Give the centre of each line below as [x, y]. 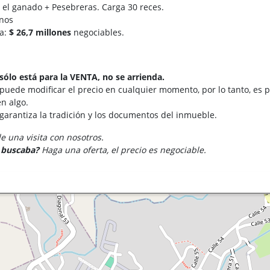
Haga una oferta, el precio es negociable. [123, 149]
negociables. [99, 32]
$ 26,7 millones [42, 32]
